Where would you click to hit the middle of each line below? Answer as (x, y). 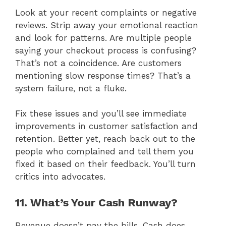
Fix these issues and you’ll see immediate (101, 114)
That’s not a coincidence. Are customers (98, 63)
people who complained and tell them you (104, 152)
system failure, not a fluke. (71, 88)
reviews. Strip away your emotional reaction (107, 25)
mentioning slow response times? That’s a (103, 75)
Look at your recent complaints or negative (106, 12)
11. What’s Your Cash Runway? (96, 202)
